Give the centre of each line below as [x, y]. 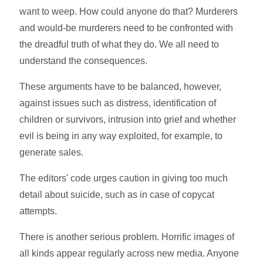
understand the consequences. [84, 61]
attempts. [38, 211]
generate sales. [52, 153]
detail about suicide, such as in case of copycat [117, 195]
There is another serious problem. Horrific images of [127, 237]
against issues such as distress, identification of [118, 103]
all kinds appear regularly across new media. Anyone [129, 254]
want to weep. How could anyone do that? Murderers [129, 12]
